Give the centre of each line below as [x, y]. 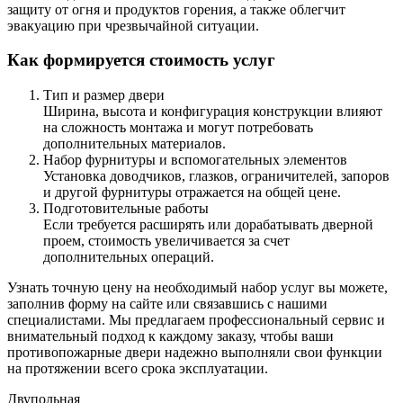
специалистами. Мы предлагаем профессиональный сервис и [196, 320]
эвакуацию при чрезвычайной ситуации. [133, 25]
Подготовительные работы [126, 209]
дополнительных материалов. [134, 144]
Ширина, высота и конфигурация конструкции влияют [213, 112]
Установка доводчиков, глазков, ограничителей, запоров [216, 176]
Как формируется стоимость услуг [141, 60]
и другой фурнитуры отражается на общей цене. [192, 193]
